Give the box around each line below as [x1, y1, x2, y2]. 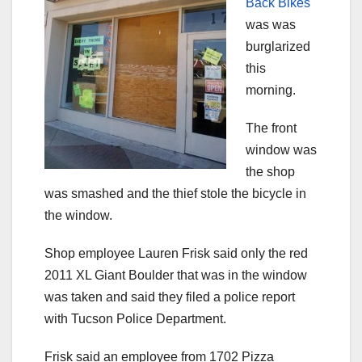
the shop [246, 164, 295, 179]
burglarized [246, 39, 310, 53]
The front [246, 120, 297, 135]
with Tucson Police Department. [44, 311, 226, 326]
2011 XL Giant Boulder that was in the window [44, 267, 307, 282]
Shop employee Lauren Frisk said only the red [44, 246, 308, 260]
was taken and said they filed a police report [44, 289, 295, 304]
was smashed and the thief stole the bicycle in [44, 186, 306, 200]
